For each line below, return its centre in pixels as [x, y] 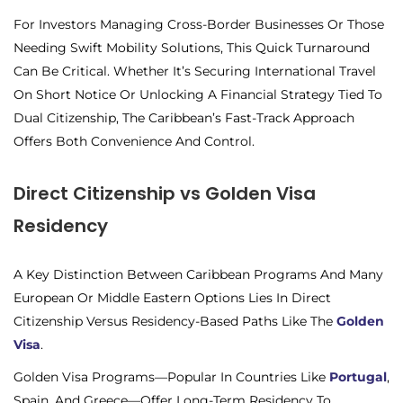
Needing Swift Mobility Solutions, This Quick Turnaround [192, 47]
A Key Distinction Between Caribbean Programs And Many [198, 274]
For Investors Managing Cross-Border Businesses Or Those [199, 24]
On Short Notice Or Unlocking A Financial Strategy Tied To [198, 94]
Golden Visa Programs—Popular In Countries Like [171, 376]
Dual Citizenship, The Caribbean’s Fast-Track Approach [184, 117]
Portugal [358, 376]
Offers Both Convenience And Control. [134, 141]
